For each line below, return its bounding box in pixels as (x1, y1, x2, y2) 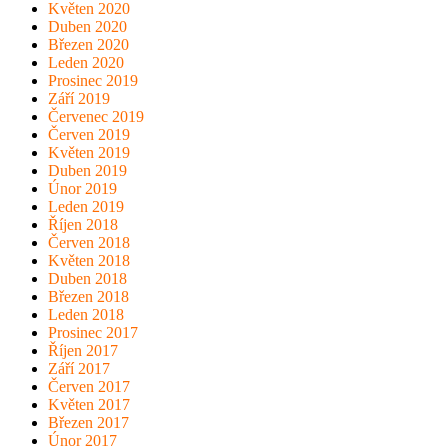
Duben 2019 (48, 162, 127, 180)
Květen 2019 (48, 144, 130, 162)
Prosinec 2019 (48, 72, 138, 90)
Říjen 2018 (48, 216, 118, 234)
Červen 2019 (48, 126, 130, 144)
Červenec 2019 (48, 108, 144, 126)
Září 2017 (48, 360, 110, 378)
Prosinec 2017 (48, 324, 138, 342)
